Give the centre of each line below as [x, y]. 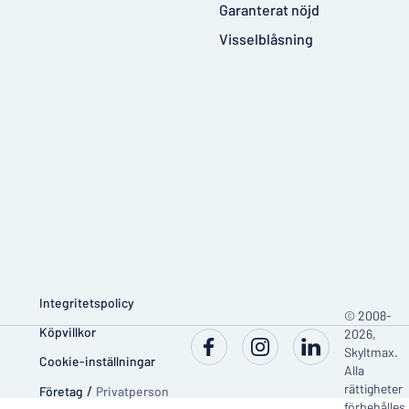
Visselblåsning [266, 38]
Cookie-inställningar [97, 361]
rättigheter [373, 388]
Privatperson [132, 391]
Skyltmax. [371, 352]
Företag [61, 391]
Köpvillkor [68, 331]
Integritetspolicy [87, 302]
